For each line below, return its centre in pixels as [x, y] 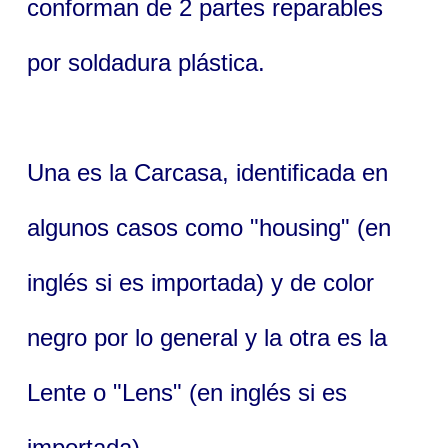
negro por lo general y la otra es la [206, 337]
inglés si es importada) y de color [200, 282]
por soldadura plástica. [145, 62]
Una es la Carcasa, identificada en [207, 172]
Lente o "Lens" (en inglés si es [186, 392]
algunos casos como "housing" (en [208, 227]
